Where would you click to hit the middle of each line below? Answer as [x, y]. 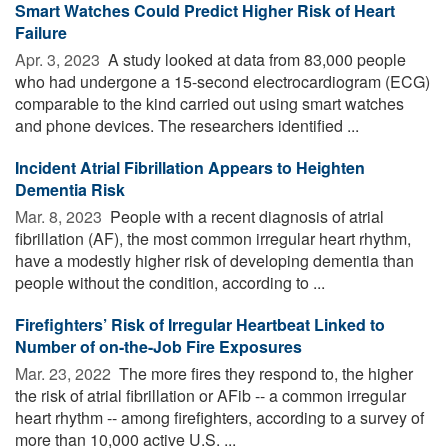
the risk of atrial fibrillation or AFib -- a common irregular [210, 395]
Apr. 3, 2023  [59, 59]
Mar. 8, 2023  [60, 216]
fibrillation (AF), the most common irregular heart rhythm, [213, 238]
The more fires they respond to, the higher [264, 373]
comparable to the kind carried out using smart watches [209, 103]
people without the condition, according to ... [170, 282]
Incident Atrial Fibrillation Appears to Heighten [190, 167]
